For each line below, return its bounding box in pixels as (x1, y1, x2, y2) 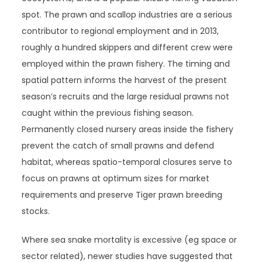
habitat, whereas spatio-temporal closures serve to (22, 156, 233, 168)
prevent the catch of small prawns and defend (22, 140, 215, 151)
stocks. (22, 205, 50, 217)
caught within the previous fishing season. (22, 107, 194, 119)
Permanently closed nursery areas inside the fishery (22, 123, 234, 135)
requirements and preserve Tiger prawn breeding (22, 189, 223, 201)
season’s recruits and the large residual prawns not (22, 91, 230, 102)
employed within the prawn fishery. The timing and (22, 58, 230, 70)
